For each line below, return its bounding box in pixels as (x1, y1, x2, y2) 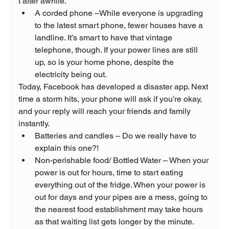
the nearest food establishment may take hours (34, 204, 205, 214)
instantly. (18, 118, 50, 128)
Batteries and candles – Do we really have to (34, 130, 198, 141)
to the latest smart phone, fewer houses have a (34, 20, 205, 30)
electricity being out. (34, 69, 107, 79)
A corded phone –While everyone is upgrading (34, 8, 205, 18)
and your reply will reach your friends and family (18, 106, 193, 116)
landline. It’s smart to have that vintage (34, 32, 174, 42)
